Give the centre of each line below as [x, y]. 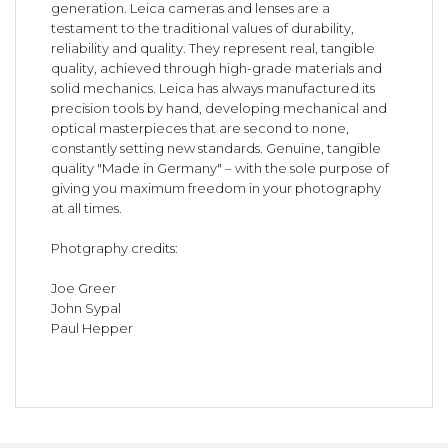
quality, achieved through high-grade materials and [217, 68]
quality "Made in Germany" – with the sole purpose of [220, 168]
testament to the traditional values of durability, [203, 28]
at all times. [87, 208]
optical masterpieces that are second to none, [200, 128]
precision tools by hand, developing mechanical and [219, 108]
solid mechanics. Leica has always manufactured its [213, 88]
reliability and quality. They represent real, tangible [213, 48]
